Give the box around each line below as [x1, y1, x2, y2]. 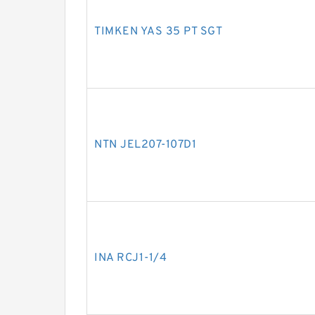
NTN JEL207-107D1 [94, 138, 196, 152]
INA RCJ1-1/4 [94, 251, 167, 265]
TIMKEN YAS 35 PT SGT [94, 25, 222, 39]
